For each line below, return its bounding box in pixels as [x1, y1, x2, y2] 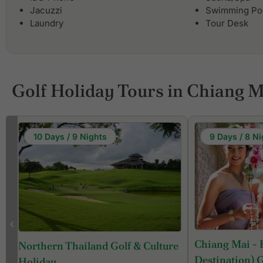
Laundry [30, 18, 63, 29]
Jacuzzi [30, 5, 62, 16]
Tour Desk [205, 18, 248, 29]
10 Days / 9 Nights [33, 131, 107, 142]
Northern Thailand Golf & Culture [18, 238, 178, 252]
